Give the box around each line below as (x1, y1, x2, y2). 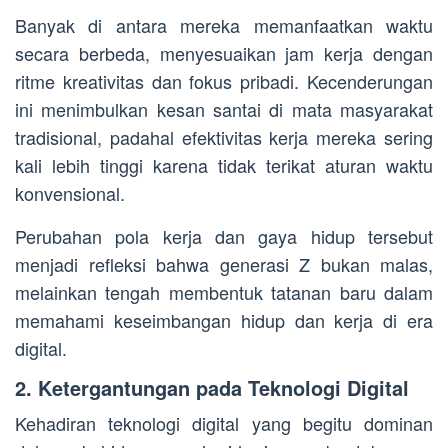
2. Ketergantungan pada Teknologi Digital (15, 373, 409, 403)
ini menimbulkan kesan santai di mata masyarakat (15, 96, 433, 123)
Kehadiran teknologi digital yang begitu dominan (15, 410, 433, 437)
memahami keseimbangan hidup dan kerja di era (15, 307, 433, 334)
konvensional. (15, 180, 125, 207)
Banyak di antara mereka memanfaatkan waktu (15, 12, 433, 39)
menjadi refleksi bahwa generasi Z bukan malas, (15, 251, 433, 278)
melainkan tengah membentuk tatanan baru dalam (15, 279, 433, 306)
